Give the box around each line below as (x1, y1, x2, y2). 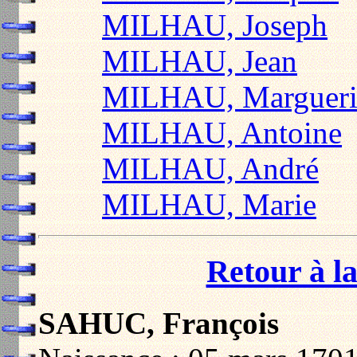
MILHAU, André (102, 151, 319, 186)
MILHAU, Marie (102, 186, 316, 222)
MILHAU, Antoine (102, 115, 342, 150)
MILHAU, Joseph (102, 7, 328, 42)
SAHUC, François (38, 306, 279, 341)
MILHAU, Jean (102, 43, 297, 78)
